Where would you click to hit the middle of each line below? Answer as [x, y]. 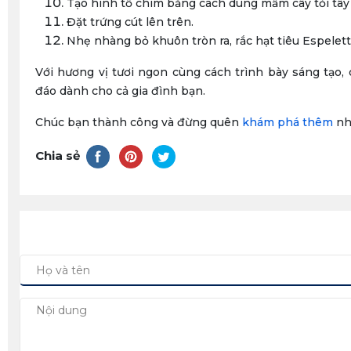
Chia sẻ [58, 156]
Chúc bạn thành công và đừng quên [139, 123]
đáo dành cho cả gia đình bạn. [120, 91]
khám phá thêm [288, 123]
